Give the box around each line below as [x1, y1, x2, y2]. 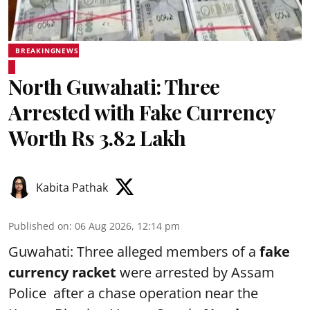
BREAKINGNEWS [15, 46, 79, 55]
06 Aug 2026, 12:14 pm [75, 219, 180, 232]
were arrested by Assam [116, 263, 275, 282]
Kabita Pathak [36, 180, 108, 195]
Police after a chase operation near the [8, 284, 258, 302]
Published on [8, 219, 69, 232]
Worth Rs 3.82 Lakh [8, 124, 185, 152]
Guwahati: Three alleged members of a [8, 242, 259, 261]
